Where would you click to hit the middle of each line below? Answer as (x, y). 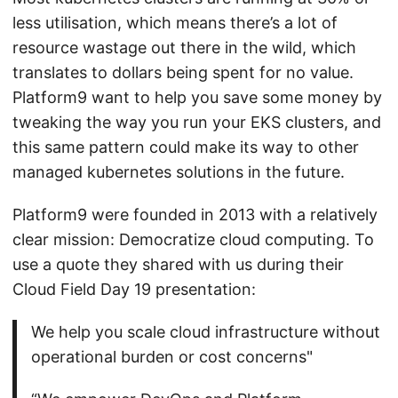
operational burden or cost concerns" (171, 357)
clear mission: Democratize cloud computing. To (193, 239)
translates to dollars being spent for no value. (183, 72)
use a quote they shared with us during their (178, 264)
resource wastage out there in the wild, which (184, 48)
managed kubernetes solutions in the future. (179, 172)
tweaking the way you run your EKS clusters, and (197, 122)
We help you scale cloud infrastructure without (205, 332)
